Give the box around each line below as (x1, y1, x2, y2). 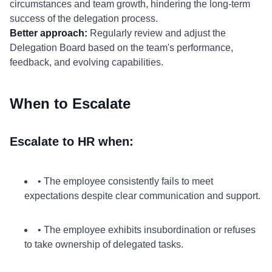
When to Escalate (10, 95, 131, 112)
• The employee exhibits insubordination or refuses (38, 225, 256, 235)
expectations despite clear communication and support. (24, 191, 260, 201)
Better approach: (10, 28, 87, 38)
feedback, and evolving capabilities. (10, 57, 163, 67)
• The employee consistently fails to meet (38, 176, 213, 186)
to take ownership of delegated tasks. (24, 239, 183, 250)
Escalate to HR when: (10, 135, 134, 148)
